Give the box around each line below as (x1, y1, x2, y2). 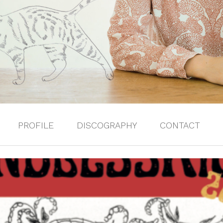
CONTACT (160, 120, 200, 130)
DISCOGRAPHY (77, 120, 137, 130)
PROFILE (18, 120, 54, 130)
